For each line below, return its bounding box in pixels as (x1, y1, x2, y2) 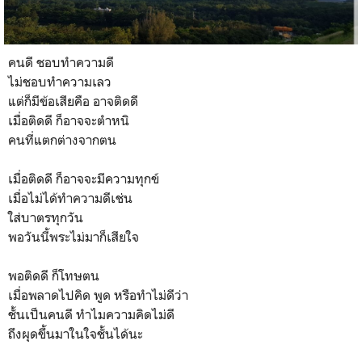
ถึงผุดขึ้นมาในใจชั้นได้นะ (8, 326, 143, 343)
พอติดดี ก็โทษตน (8, 267, 99, 284)
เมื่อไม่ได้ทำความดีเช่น (8, 190, 133, 207)
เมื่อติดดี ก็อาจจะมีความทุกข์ (8, 170, 159, 187)
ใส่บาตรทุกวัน (8, 209, 83, 226)
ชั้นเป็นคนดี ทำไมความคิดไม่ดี (8, 306, 175, 323)
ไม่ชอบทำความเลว (8, 74, 112, 90)
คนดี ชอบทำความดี (8, 54, 114, 71)
